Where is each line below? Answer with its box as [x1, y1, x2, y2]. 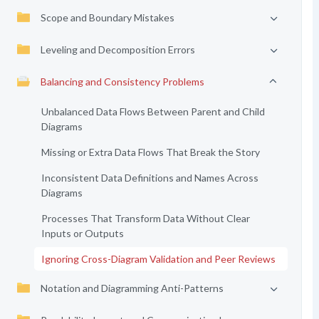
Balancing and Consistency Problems [40, 75, 204, 88]
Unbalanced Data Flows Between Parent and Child [41, 105, 265, 117]
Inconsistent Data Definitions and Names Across [41, 172, 258, 184]
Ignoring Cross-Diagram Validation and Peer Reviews [41, 253, 276, 265]
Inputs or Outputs [41, 227, 124, 239]
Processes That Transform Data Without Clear [41, 212, 250, 224]
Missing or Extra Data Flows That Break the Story [41, 146, 260, 158]
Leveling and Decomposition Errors [40, 43, 195, 56]
